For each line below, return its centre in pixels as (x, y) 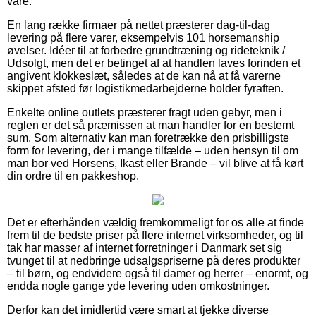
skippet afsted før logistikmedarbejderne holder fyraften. (145, 88)
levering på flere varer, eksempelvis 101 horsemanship (143, 37)
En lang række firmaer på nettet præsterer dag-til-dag (139, 25)
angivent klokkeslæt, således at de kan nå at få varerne (144, 75)
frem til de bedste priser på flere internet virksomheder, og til (155, 235)
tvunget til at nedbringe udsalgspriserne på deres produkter (154, 260)
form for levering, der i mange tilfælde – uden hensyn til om (153, 150)
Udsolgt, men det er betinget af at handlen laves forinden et (154, 63)
